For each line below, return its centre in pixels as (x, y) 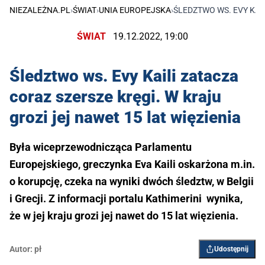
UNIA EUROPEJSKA (135, 10)
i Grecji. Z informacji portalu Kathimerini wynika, (126, 199)
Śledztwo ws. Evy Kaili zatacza (124, 76)
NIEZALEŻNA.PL (40, 10)
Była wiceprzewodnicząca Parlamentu (101, 147)
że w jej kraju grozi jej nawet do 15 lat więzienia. (124, 216)
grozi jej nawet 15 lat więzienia (125, 118)
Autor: (21, 249)
